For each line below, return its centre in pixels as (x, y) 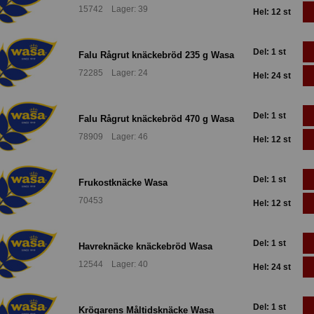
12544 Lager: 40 (113, 265)
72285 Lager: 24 (113, 73)
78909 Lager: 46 (113, 137)
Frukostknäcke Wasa (123, 182)
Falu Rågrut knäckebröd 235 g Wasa (156, 55)
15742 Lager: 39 (113, 9)
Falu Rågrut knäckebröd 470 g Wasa (156, 118)
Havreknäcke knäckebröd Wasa (145, 246)
